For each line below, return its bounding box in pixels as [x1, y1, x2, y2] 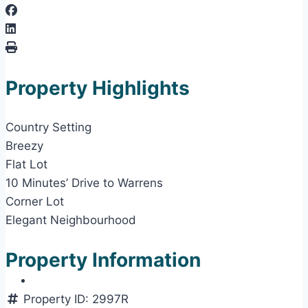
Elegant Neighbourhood [5, 212, 136, 227]
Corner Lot [5, 194, 64, 208]
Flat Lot [5, 157, 47, 171]
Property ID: [23, 292, 93, 307]
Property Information [5, 248, 201, 272]
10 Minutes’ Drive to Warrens [5, 175, 163, 190]
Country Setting [5, 120, 91, 134]
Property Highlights [5, 76, 190, 100]
